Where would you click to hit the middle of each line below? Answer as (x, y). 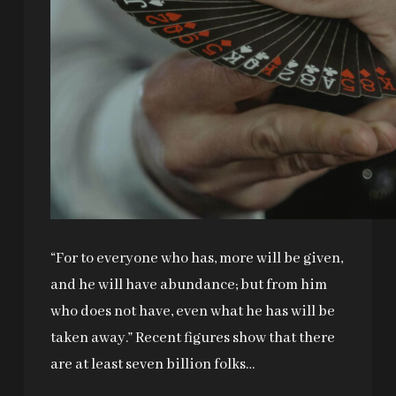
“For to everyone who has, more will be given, (196, 258)
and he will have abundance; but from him (188, 285)
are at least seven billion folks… (152, 364)
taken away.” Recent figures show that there (192, 338)
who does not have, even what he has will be (192, 311)
